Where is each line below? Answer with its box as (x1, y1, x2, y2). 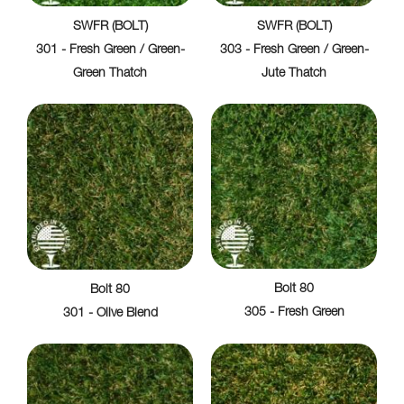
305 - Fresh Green (243, 306, 344, 319)
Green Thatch (73, 67, 147, 80)
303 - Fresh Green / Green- (219, 43, 369, 57)
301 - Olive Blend (62, 307, 158, 320)
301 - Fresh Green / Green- (35, 43, 185, 57)
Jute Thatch (262, 67, 326, 80)
